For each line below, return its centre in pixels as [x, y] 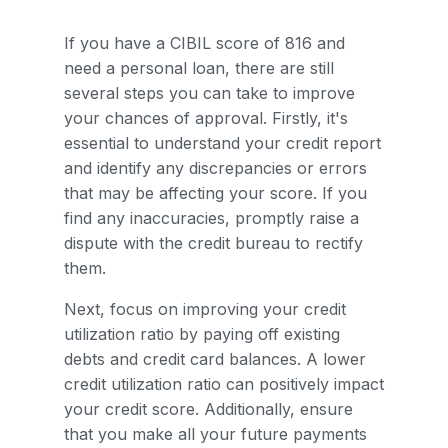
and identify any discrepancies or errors [215, 168]
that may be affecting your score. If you [215, 193]
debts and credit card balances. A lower [215, 359]
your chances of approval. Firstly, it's [206, 118]
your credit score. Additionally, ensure [208, 409]
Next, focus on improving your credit [205, 309]
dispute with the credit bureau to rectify [213, 243]
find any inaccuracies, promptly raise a [211, 218]
